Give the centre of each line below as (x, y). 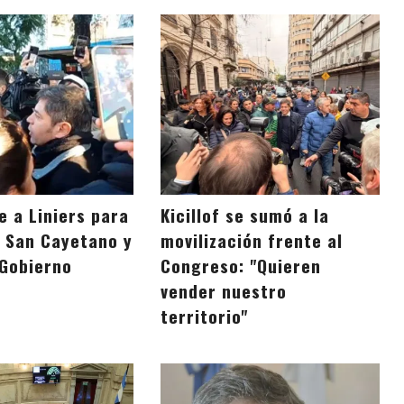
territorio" (205, 317)
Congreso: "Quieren (241, 266)
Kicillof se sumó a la (245, 216)
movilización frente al (252, 241)
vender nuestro (224, 291)
